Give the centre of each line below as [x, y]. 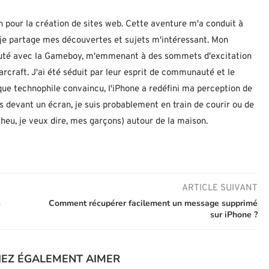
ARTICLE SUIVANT [219, 189]
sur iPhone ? [234, 215]
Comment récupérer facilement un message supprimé [153, 204]
